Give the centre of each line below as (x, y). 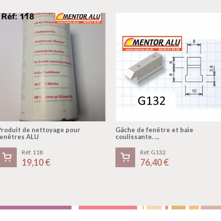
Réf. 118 (32, 152)
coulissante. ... (137, 137)
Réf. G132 (153, 152)
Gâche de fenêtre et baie (154, 130)
